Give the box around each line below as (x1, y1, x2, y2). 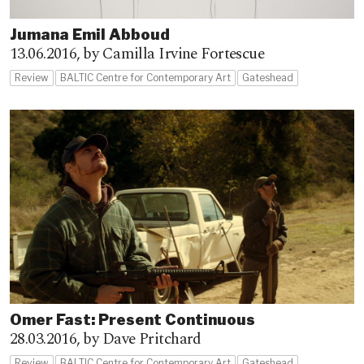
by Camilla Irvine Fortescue (83, 42, 265, 67)
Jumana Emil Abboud (10, 25, 170, 45)
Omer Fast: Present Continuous (10, 310, 255, 329)
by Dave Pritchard (83, 327, 201, 351)
